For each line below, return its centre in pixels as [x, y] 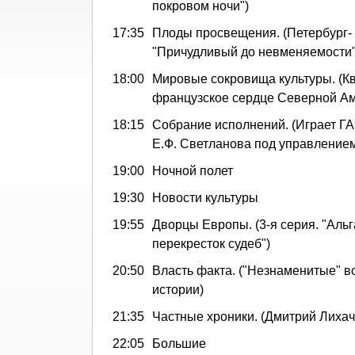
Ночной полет [193, 170]
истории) [178, 289]
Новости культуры [205, 197]
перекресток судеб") [211, 243]
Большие [179, 343]
